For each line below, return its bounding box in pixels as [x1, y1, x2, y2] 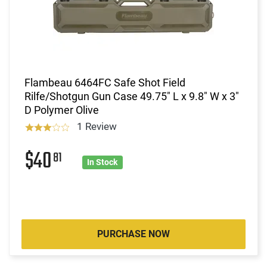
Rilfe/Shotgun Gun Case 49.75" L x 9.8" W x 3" [24, 89, 239, 103]
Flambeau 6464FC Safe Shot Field [24, 76, 185, 89]
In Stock [87, 157, 118, 167]
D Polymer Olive [24, 103, 99, 116]
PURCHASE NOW [97, 228, 170, 240]
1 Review [76, 120, 117, 132]
